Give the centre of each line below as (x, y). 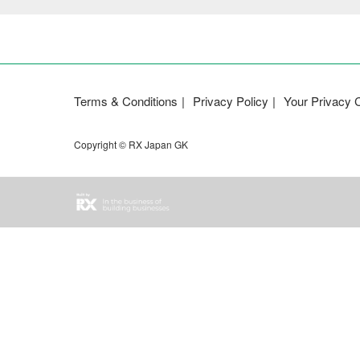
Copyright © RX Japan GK (131, 145)
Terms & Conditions (126, 101)
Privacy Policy (231, 101)
